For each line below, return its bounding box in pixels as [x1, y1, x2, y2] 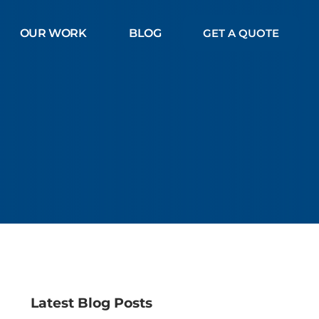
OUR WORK [19, 26, 87, 40]
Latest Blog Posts [30, 294, 152, 311]
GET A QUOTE [202, 26, 279, 41]
